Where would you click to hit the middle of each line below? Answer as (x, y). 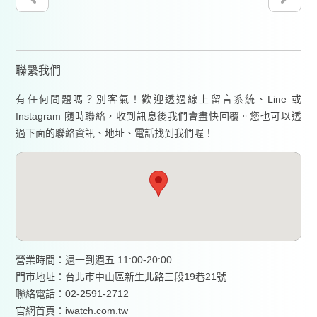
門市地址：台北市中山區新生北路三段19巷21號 (121, 277)
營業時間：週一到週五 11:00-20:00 (94, 260)
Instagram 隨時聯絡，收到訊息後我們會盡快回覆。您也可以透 (158, 116)
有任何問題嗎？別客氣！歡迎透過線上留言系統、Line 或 (158, 99)
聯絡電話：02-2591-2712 (73, 294)
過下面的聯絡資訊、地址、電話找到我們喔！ (115, 133)
